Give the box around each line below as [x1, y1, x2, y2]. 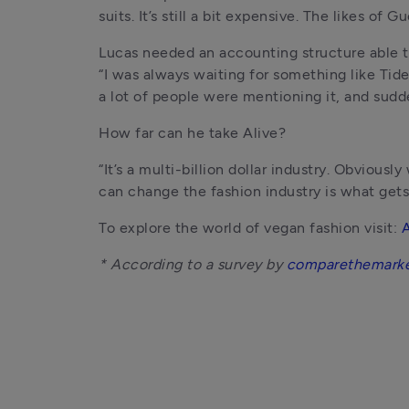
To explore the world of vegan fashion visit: [99, 219, 402, 236]
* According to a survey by [99, 256, 287, 273]
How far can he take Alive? [99, 124, 286, 142]
